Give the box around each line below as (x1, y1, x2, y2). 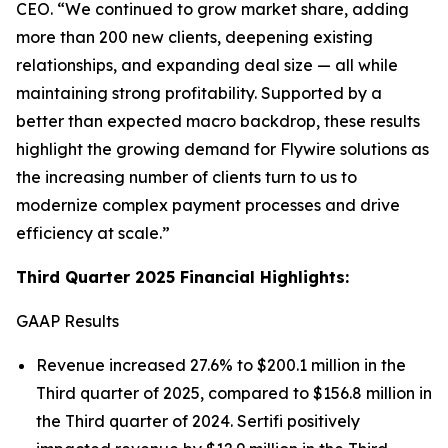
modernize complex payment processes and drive (16, 195, 400, 215)
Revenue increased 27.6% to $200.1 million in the (36, 355, 406, 375)
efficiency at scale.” (16, 223, 170, 243)
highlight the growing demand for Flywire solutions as (16, 139, 429, 159)
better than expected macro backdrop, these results (16, 111, 420, 131)
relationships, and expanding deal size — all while (16, 55, 398, 75)
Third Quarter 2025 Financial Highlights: (16, 267, 349, 287)
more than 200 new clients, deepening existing (16, 27, 373, 47)
